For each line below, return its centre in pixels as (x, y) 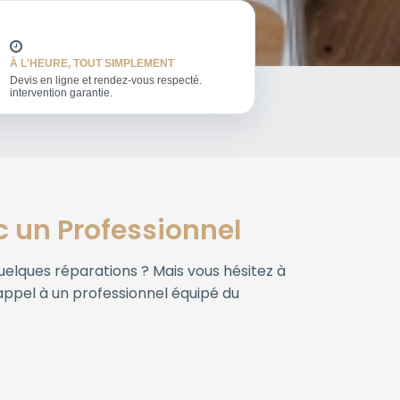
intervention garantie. (61, 93)
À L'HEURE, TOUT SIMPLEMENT (92, 64)
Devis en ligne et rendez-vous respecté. (106, 80)
